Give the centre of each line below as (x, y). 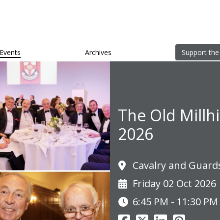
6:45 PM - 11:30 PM (175, 202)
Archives (98, 53)
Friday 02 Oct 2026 (174, 184)
